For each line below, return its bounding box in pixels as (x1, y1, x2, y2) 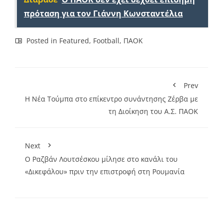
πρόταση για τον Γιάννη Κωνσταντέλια (24, 7, 183, 19)
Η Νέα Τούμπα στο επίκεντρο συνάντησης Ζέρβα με (25, 94, 198, 104)
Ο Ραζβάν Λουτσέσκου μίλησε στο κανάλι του (25, 154, 178, 164)
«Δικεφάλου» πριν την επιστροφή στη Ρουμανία (25, 166, 185, 176)
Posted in (24, 35, 59, 45)
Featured (59, 35, 89, 45)
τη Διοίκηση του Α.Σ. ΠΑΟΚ (109, 106, 198, 116)
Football (93, 35, 119, 45)
